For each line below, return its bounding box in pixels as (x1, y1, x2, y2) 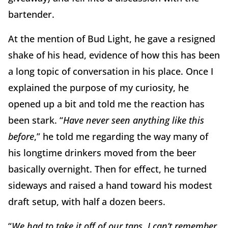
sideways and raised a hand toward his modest (8, 179, 212, 192)
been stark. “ (8, 114, 63, 127)
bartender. (8, 8, 54, 21)
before (8, 130, 34, 143)
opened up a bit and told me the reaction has (8, 98, 205, 110)
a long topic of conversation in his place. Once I (8, 65, 213, 78)
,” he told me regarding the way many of (34, 130, 208, 143)
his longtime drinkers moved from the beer (8, 147, 196, 159)
